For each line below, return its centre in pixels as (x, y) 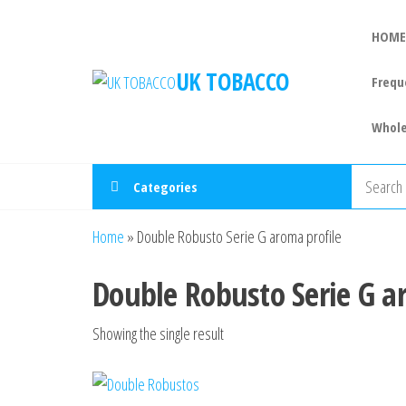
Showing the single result (158, 333)
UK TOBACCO (233, 81)
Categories (165, 187)
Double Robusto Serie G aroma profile (239, 237)
